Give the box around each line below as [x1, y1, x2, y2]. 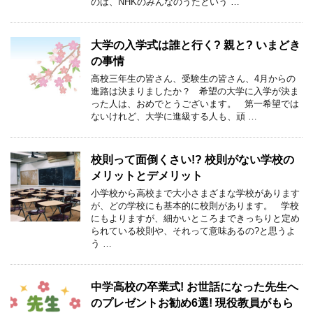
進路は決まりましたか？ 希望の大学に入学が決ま [91, 86, 299, 97]
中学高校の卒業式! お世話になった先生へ [91, 281, 298, 293]
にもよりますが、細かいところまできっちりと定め [91, 213, 300, 224]
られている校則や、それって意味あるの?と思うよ [91, 226, 296, 237]
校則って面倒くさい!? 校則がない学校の [91, 154, 294, 166]
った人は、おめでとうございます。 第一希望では [91, 99, 299, 110]
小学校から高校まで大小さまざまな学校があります [91, 188, 300, 199]
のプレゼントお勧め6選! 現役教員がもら [91, 297, 293, 310]
